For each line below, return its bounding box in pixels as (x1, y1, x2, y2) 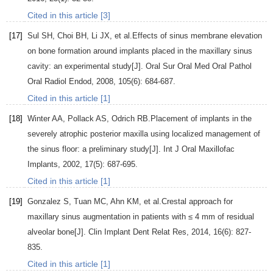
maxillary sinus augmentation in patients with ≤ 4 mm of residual (27, 212, 254, 222)
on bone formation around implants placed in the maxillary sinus (27, 46, 252, 56)
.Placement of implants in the (148, 114, 252, 124)
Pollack (68, 114, 94, 124)
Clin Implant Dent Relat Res (88, 227, 186, 237)
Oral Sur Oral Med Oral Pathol (146, 62, 252, 71)
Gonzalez (27, 197, 61, 207)
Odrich (112, 114, 135, 124)
